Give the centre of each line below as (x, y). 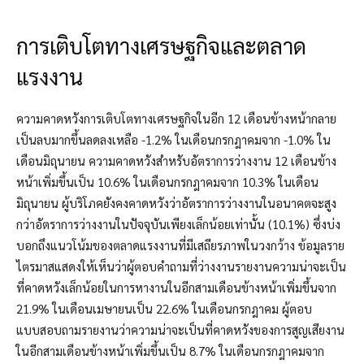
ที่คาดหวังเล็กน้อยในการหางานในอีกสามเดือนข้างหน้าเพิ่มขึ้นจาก (176, 288)
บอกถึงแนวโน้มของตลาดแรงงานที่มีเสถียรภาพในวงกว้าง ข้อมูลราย (180, 245)
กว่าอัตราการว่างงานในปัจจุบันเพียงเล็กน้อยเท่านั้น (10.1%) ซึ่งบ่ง (178, 224)
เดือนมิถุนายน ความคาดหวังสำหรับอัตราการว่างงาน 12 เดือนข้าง (176, 161)
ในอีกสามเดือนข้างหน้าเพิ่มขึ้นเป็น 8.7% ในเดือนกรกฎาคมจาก (170, 351)
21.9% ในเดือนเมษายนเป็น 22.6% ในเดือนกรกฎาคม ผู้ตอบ (164, 309)
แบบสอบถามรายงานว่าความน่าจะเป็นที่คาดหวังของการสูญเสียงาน (180, 330)
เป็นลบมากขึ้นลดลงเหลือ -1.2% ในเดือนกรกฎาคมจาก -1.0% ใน (173, 140)
